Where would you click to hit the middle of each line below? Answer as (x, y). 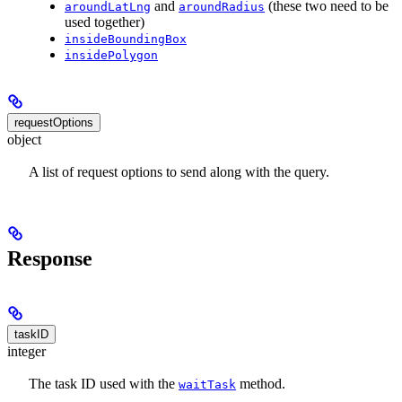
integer (26, 351)
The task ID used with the (104, 384)
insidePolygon (111, 55)
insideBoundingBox (126, 39)
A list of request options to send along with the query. (179, 172)
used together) (105, 22)
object (24, 139)
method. (261, 384)
